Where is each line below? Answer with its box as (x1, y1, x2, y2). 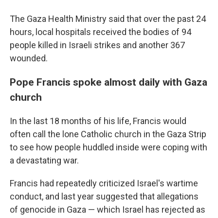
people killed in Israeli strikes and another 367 (10, 40, 185, 50)
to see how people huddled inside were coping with (10, 142, 207, 152)
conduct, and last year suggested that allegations (10, 191, 199, 201)
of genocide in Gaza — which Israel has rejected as (10, 204, 205, 215)
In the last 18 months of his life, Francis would (10, 116, 186, 126)
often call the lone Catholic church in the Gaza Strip (10, 129, 206, 139)
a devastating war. (10, 155, 79, 165)
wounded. (10, 53, 48, 63)
